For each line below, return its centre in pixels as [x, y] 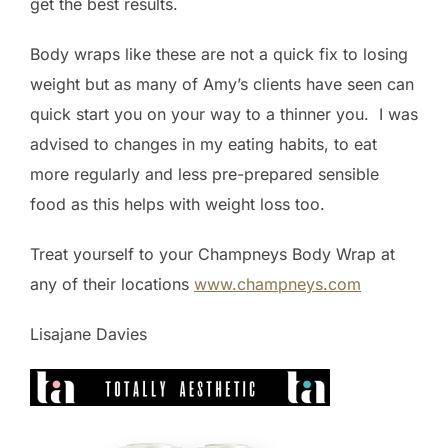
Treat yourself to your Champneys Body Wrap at [212, 253]
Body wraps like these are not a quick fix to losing [219, 53]
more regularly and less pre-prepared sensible [204, 173]
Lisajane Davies [88, 333]
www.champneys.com [277, 283]
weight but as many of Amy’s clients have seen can [222, 83]
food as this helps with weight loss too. [177, 203]
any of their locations [112, 283]
